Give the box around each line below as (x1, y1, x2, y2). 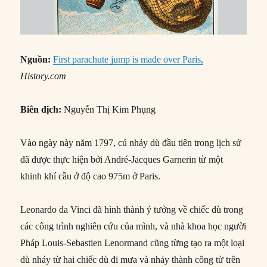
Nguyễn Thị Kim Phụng (61, 104, 156, 115)
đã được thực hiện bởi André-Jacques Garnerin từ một (20, 154, 223, 165)
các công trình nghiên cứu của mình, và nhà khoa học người (20, 221, 247, 232)
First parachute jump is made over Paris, (53, 54, 204, 65)
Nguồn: (20, 54, 51, 65)
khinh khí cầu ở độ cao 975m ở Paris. (20, 171, 161, 182)
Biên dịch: (20, 104, 62, 115)
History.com (20, 71, 67, 82)
